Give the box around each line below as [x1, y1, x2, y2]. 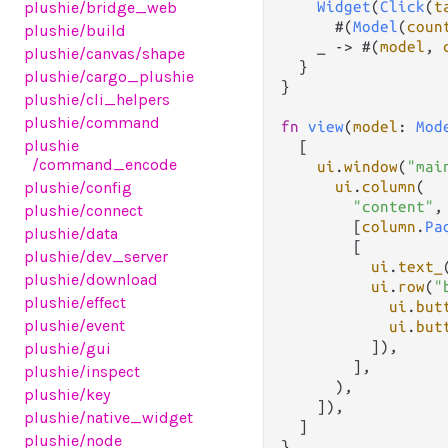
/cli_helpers [79, 90, 170, 109]
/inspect [79, 362, 140, 381]
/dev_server [79, 247, 168, 266]
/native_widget [79, 408, 193, 427]
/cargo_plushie [79, 67, 194, 86]
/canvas [79, 44, 135, 63]
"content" [353, 197, 434, 215]
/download [79, 270, 158, 289]
